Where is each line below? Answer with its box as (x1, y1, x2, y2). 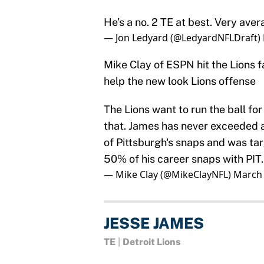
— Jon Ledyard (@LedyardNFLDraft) (104, 31, 263, 44)
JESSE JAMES (104, 214, 204, 232)
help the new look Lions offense (104, 74, 256, 87)
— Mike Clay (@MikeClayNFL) (104, 167, 233, 181)
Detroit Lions (123, 236, 181, 247)
